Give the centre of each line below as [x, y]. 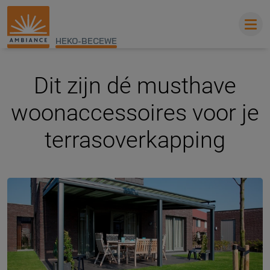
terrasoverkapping [135, 140]
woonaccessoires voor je [135, 113]
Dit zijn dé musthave [135, 86]
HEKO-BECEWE [86, 41]
